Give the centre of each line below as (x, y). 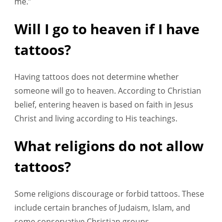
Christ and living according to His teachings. (96, 119)
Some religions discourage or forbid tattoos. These (109, 194)
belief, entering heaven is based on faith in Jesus (104, 105)
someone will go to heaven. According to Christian (108, 91)
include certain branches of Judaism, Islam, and (102, 208)
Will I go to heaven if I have (107, 29)
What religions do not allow (109, 146)
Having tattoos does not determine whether (97, 77)
